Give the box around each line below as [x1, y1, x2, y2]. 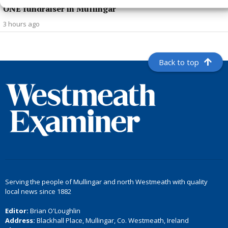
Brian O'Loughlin [28, 206, 80, 215]
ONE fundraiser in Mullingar [3, 3, 116, 14]
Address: [5, 216, 35, 225]
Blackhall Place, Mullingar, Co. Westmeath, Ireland [35, 216, 189, 225]
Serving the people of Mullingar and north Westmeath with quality [5, 177, 208, 186]
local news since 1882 [5, 187, 71, 196]
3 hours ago [3, 19, 40, 28]
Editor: [5, 206, 28, 215]
